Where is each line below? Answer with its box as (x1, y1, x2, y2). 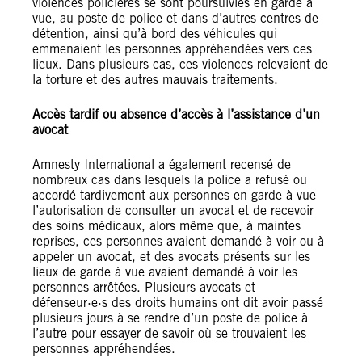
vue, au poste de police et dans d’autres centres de (32, 11, 318, 26)
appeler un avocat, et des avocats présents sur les (32, 249, 310, 264)
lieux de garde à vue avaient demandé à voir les (32, 264, 297, 280)
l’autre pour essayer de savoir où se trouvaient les (32, 326, 306, 341)
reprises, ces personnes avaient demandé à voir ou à (32, 234, 324, 249)
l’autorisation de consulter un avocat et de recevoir (32, 203, 314, 218)
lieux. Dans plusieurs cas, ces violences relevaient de (32, 57, 328, 72)
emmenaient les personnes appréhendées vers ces (32, 41, 312, 57)
